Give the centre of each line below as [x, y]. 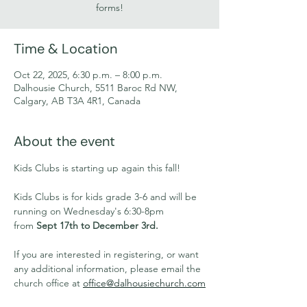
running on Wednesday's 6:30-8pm [90, 211]
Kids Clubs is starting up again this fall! [97, 168]
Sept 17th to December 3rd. [97, 225]
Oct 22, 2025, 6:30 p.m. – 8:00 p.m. [88, 75]
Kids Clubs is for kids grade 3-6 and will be [107, 197]
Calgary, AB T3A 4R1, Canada [77, 101]
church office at [48, 283]
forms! [110, 8]
